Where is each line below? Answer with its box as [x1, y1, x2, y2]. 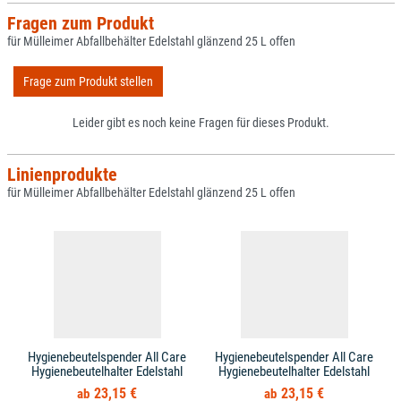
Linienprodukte [6, 164, 117, 185]
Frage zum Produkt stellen [23, 73, 153, 89]
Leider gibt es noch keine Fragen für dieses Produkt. [72, 115, 329, 130]
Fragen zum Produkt [6, 13, 154, 34]
